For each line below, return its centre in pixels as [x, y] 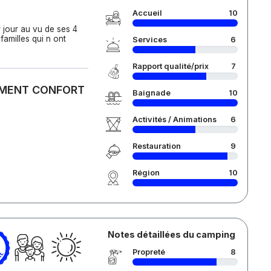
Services [149, 40]
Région [146, 173]
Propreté [149, 252]
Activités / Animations [174, 119]
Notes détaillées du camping [171, 234]
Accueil [147, 13]
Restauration [156, 146]
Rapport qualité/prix [170, 66]
